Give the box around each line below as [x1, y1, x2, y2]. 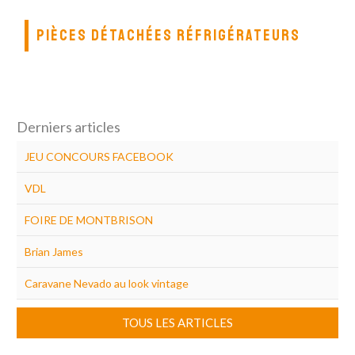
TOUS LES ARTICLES [122, 315, 233, 330]
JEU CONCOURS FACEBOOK [24, 149, 174, 163]
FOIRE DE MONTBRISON [24, 212, 153, 227]
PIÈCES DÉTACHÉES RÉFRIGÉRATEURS [36, 25, 300, 45]
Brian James [24, 244, 83, 258]
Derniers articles [16, 117, 120, 136]
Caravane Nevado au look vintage [24, 276, 189, 290]
